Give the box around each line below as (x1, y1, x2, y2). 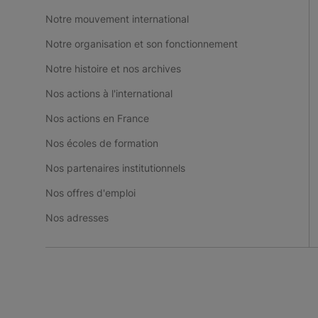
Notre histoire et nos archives (45, 62, 181, 75)
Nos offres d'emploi (45, 187, 136, 199)
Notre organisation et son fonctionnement (45, 38, 238, 50)
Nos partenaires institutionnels (45, 162, 185, 174)
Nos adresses (45, 212, 109, 224)
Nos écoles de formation (45, 137, 158, 149)
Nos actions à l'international (45, 87, 172, 99)
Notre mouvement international (45, 13, 189, 25)
